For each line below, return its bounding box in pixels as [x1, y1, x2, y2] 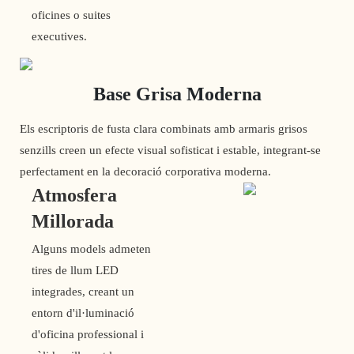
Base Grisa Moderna [92, 82, 262, 105]
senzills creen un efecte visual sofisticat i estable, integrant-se [20, 143, 321, 158]
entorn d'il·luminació [32, 306, 134, 321]
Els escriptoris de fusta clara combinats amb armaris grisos [20, 122, 307, 137]
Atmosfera [32, 184, 117, 207]
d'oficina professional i [32, 327, 144, 342]
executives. [32, 28, 87, 43]
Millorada [32, 210, 114, 233]
